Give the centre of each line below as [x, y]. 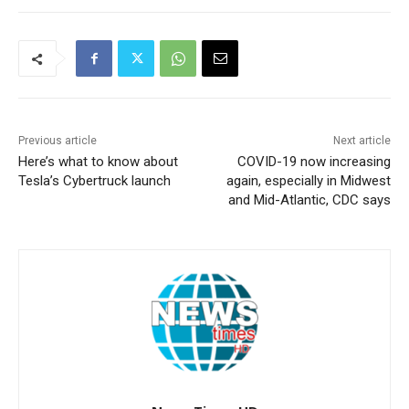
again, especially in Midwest [308, 181]
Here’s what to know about [98, 162]
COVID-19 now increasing [314, 162]
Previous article [58, 141]
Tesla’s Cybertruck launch [94, 181]
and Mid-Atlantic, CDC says [309, 200]
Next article [362, 141]
